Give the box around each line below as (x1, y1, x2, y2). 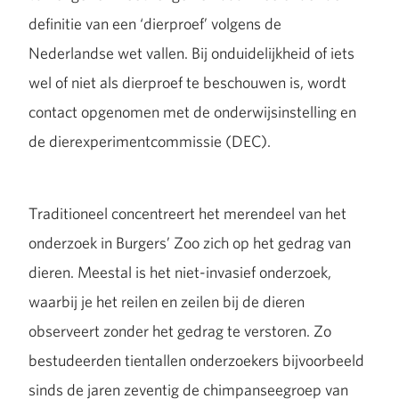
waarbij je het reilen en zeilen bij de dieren (28, 291, 305, 312)
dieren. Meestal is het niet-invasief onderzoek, (28, 262, 331, 282)
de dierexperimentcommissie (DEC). (28, 131, 271, 151)
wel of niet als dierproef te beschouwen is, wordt (28, 72, 346, 93)
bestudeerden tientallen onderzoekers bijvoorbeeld (28, 350, 364, 370)
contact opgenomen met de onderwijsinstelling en (28, 102, 356, 122)
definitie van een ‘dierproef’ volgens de (28, 13, 281, 34)
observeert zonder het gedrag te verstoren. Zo (28, 321, 331, 341)
